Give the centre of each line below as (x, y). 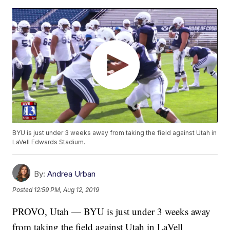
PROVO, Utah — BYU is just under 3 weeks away (112, 212)
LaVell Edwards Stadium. (49, 142)
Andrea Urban (72, 174)
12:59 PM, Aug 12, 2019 (67, 190)
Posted (23, 190)
